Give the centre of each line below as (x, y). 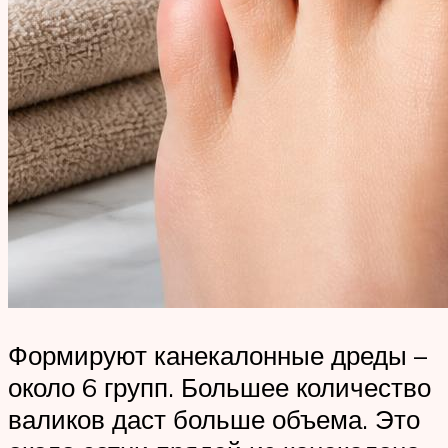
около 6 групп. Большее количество (219, 387)
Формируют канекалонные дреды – (217, 355)
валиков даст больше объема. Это (214, 419)
